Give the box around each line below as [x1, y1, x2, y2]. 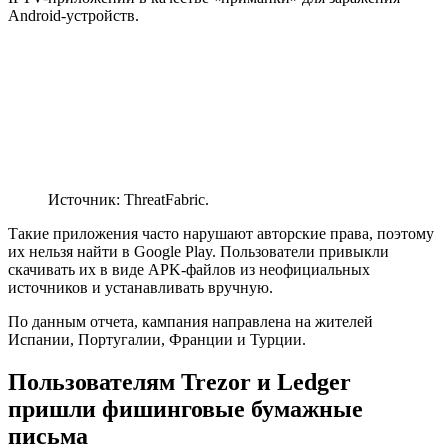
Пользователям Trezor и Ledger [8, 368, 351, 395]
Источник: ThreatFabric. [48, 190, 209, 208]
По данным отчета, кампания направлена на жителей [8, 312, 373, 330]
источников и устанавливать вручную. [8, 278, 273, 296]
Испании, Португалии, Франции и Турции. [8, 330, 306, 348]
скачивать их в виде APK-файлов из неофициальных [8, 260, 370, 278]
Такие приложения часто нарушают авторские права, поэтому [8, 224, 434, 242]
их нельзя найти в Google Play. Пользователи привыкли [8, 242, 389, 260]
